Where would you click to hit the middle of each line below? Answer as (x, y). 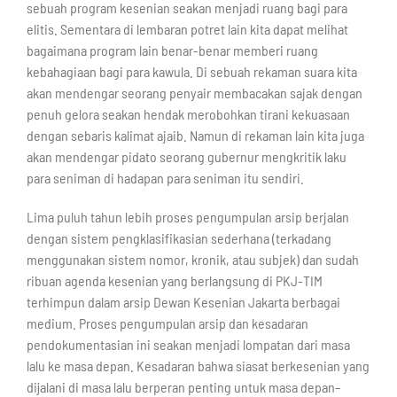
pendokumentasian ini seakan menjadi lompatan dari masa (188, 345)
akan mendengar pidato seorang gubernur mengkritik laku (186, 157)
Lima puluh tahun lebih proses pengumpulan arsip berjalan (187, 217)
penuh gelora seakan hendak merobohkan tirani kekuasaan (188, 114)
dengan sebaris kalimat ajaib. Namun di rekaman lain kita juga (195, 136)
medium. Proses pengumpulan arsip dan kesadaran (167, 323)
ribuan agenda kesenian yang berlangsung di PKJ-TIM (174, 281)
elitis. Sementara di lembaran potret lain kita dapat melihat (187, 29)
